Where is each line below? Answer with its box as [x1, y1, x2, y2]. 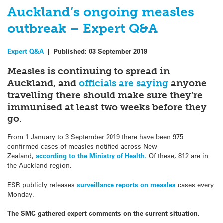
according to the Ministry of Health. [36, 151, 147, 160]
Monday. [7, 189, 34, 198]
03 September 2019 [89, 46, 147, 55]
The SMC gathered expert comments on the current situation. [7, 208, 202, 217]
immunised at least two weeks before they [7, 101, 207, 113]
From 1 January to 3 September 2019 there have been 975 [7, 132, 183, 141]
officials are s [79, 77, 141, 89]
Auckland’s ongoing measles [7, 4, 194, 20]
